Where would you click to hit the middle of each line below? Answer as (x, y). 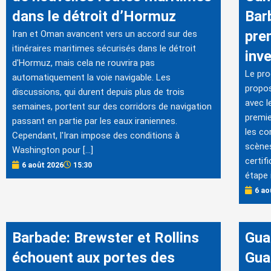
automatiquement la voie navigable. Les (91, 77)
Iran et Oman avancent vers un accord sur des (105, 34)
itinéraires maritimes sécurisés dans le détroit (104, 48)
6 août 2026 (43, 165)
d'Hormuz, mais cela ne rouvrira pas (83, 63)
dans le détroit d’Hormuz (94, 16)
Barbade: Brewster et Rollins (106, 237)
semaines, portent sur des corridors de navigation (112, 106)
